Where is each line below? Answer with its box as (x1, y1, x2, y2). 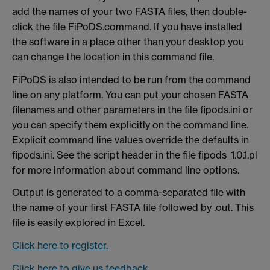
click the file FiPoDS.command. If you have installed (12, 20, 242, 33)
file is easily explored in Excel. (12, 216, 145, 229)
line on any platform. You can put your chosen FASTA (12, 88, 248, 101)
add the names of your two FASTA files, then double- (12, 5, 247, 17)
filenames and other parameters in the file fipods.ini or (12, 103, 253, 116)
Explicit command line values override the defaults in (12, 133, 249, 146)
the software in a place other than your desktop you (12, 35, 244, 48)
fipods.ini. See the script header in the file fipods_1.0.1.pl (12, 148, 257, 161)
